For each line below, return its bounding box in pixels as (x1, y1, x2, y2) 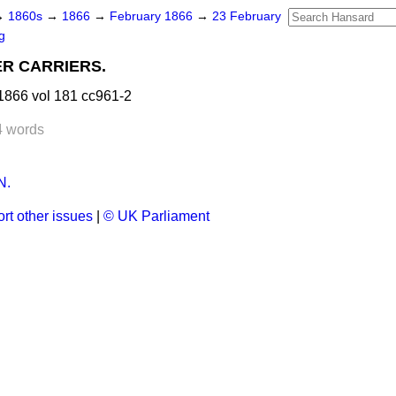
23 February (212, 10, 281, 23)
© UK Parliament (103, 209, 209, 224)
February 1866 (110, 10, 196, 23)
